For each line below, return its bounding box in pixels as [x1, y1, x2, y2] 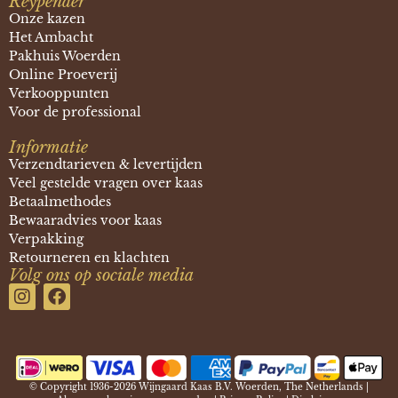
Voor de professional [9, 103, 141, 120]
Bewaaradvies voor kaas [9, 211, 162, 228]
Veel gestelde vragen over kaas [9, 174, 203, 191]
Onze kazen [9, 10, 85, 27]
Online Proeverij [9, 66, 117, 83]
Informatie [9, 137, 88, 157]
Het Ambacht [9, 28, 93, 45]
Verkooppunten [9, 84, 109, 101]
